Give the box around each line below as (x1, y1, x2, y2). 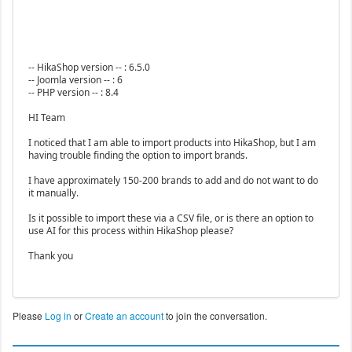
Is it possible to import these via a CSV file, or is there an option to (27, 211, 313, 225)
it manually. (27, 186, 79, 200)
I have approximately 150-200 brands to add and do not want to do (27, 174, 318, 188)
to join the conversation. (163, 309, 267, 323)
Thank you (27, 249, 73, 263)
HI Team (27, 111, 65, 125)
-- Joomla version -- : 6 (27, 73, 123, 87)
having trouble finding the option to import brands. (27, 148, 247, 163)
